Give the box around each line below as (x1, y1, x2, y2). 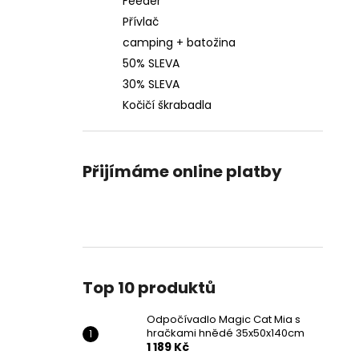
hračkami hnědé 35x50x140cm (147, 325, 305, 341)
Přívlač (123, 14, 159, 30)
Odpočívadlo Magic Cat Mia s (147, 312, 301, 327)
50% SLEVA (123, 55, 179, 71)
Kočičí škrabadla (123, 97, 212, 113)
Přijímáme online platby (83, 160, 282, 183)
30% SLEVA (123, 76, 179, 92)
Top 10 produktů (83, 276, 216, 299)
